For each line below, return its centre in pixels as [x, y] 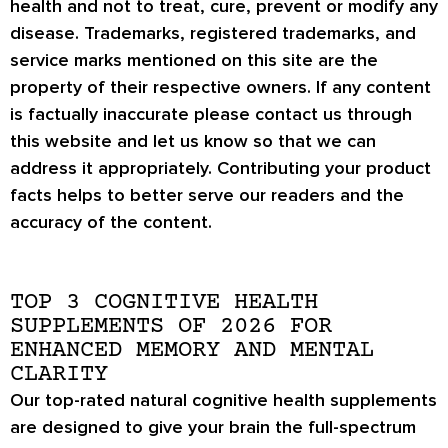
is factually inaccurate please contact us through [211, 114]
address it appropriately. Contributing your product [220, 168]
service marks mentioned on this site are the [194, 60]
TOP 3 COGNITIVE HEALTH [164, 302]
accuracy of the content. [111, 222]
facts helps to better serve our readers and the [207, 195]
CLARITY [59, 374]
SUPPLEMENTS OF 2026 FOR [171, 326]
